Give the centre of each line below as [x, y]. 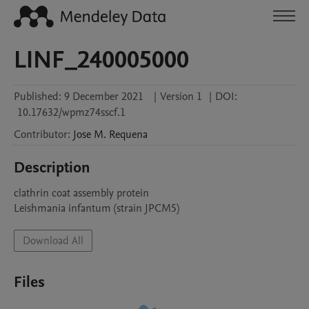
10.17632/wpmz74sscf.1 [71, 112]
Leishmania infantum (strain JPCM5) [97, 208]
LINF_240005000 [101, 60]
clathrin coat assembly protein [81, 193]
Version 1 [181, 97]
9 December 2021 [104, 97]
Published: [38, 97]
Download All [53, 241]
